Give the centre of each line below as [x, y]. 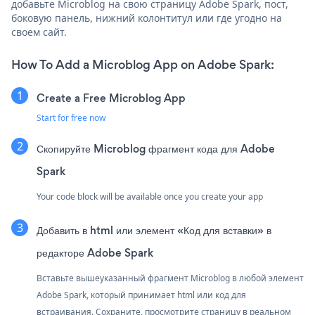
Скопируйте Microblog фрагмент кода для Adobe [156, 148]
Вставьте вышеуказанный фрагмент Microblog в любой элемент [170, 278]
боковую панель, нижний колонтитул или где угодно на [147, 18]
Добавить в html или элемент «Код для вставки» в [154, 230]
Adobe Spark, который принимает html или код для [141, 295]
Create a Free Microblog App [111, 98]
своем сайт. [39, 32]
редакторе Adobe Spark [95, 252]
